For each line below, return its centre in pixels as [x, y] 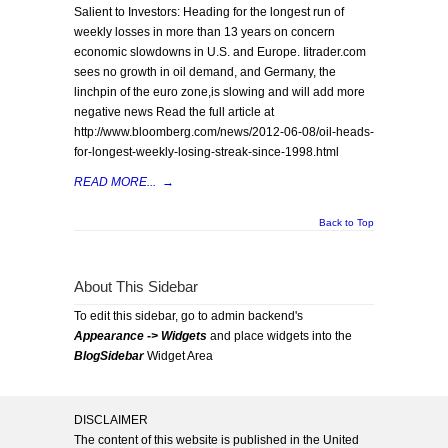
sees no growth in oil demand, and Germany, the [205, 72]
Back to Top [346, 222]
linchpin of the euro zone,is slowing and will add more [219, 92]
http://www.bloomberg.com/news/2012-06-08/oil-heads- [224, 132]
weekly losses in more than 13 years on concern [204, 32]
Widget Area [178, 356]
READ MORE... [115, 182]
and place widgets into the [279, 336]
